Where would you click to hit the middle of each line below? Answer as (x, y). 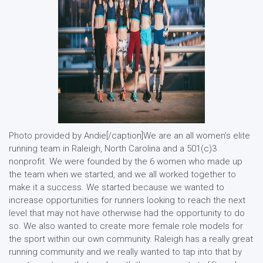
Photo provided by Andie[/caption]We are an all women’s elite (129, 136)
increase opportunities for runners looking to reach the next (127, 200)
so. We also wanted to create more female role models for (126, 226)
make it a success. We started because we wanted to (117, 187)
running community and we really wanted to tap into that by (125, 252)
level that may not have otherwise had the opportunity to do (127, 213)
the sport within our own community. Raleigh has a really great (131, 239)
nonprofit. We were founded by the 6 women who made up (126, 161)
